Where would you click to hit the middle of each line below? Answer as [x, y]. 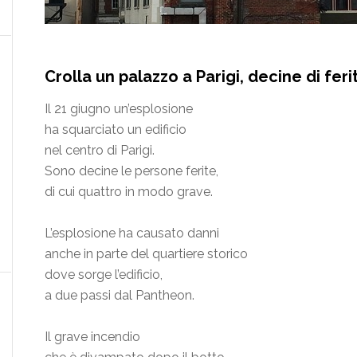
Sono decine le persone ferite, [131, 171]
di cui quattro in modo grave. [129, 192]
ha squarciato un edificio [116, 130]
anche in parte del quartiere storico [146, 254]
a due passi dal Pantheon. [120, 296]
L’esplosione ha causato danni [132, 233]
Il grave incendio [92, 337]
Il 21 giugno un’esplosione [119, 109]
